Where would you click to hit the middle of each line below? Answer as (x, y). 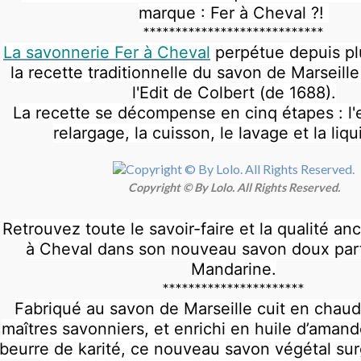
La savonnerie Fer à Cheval (107, 53)
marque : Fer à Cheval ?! (234, 13)
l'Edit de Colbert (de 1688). (234, 93)
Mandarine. (234, 269)
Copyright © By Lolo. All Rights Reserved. (234, 187)
